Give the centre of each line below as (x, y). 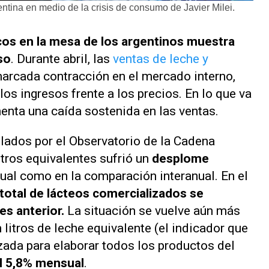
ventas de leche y (161, 59)
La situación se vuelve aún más (152, 210)
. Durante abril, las (62, 59)
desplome (180, 158)
